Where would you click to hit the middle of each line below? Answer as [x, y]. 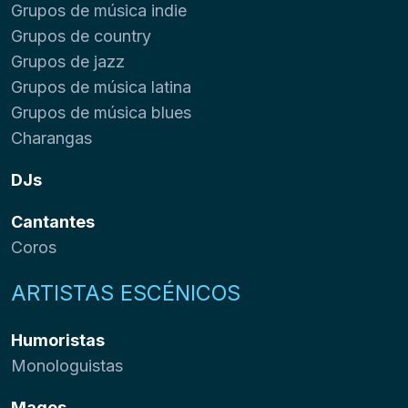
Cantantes [53, 221]
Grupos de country [81, 36]
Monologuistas [67, 365]
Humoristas [58, 340]
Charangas [51, 138]
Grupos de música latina [101, 87]
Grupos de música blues [101, 112]
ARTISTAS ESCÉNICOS [126, 292]
